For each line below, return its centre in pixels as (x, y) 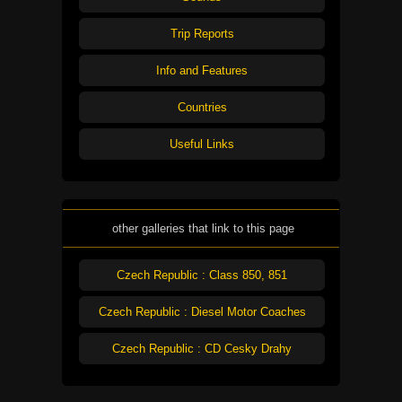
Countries (202, 108)
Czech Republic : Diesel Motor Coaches (202, 311)
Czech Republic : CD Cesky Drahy (202, 348)
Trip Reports (202, 34)
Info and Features (202, 71)
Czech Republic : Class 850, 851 (202, 275)
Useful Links (202, 144)
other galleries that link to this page (203, 228)
